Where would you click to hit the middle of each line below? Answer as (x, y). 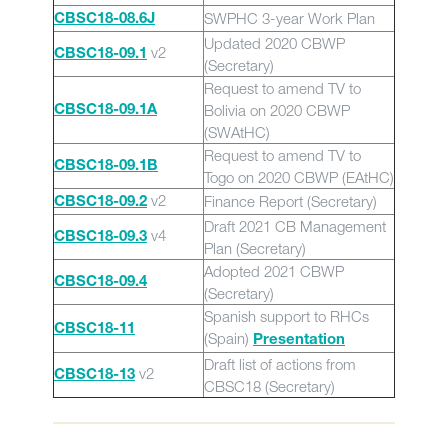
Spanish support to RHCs (286, 316)
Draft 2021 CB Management (295, 226)
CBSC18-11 (94, 329)
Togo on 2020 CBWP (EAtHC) (299, 177)
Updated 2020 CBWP (274, 43)
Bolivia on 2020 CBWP (277, 110)
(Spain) (228, 338)
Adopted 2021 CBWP (274, 271)
